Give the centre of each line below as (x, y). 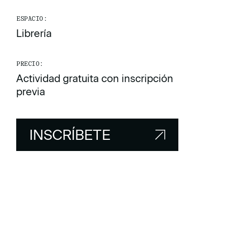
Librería (34, 33)
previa (31, 92)
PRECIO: (30, 64)
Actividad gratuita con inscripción (95, 79)
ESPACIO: (32, 19)
